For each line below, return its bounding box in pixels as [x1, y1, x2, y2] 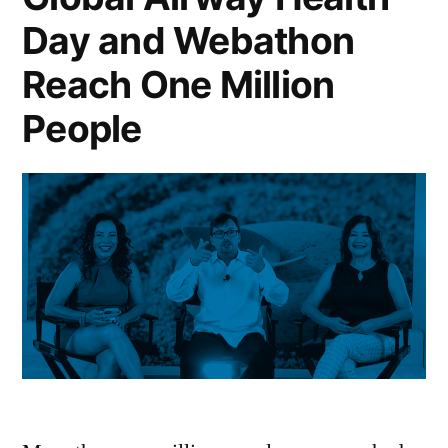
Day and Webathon [22, 18, 355, 64]
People [22, 106, 142, 152]
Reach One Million [22, 62, 335, 108]
